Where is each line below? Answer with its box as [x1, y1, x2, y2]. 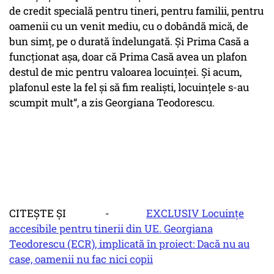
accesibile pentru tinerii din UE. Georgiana [9, 221, 213, 236]
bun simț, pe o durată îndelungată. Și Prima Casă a [9, 34, 249, 49]
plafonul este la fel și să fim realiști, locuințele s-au [9, 80, 249, 95]
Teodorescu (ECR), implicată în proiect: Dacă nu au [9, 237, 250, 251]
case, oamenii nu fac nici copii [9, 252, 153, 267]
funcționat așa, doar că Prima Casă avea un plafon [9, 50, 247, 64]
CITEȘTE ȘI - [9, 206, 146, 221]
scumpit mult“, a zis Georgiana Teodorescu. [9, 95, 215, 110]
